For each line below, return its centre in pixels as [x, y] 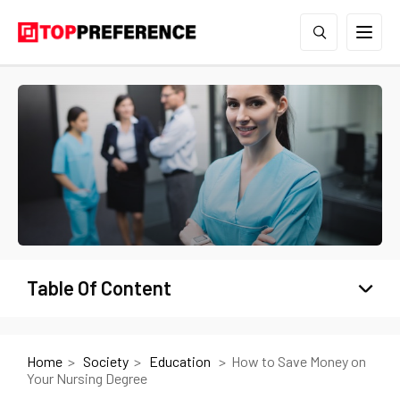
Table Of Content [99, 287]
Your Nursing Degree [87, 378]
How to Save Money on [299, 361]
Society [106, 361]
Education [181, 361]
